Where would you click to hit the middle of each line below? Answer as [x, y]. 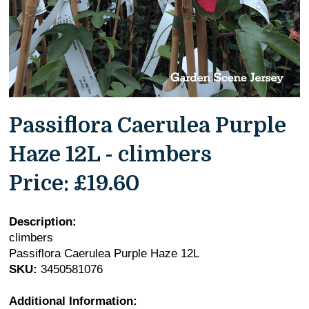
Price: [39, 183]
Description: [43, 221]
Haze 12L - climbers [111, 154]
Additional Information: [73, 301]
